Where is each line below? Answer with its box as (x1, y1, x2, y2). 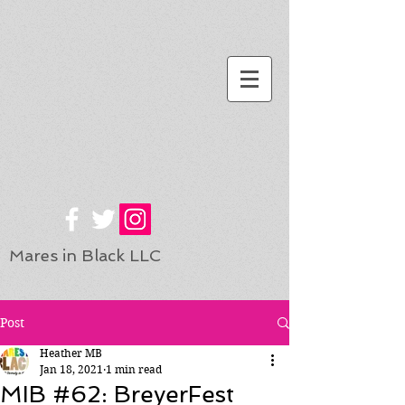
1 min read (106, 363, 162, 376)
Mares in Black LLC (9, 246, 161, 265)
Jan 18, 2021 (40, 363, 103, 376)
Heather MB (40, 346, 102, 360)
